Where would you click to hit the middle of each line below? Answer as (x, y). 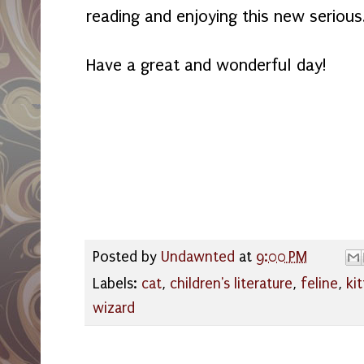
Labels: (117, 284)
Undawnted (198, 258)
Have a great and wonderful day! (209, 65)
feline (319, 284)
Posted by (127, 258)
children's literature (231, 284)
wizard (114, 308)
